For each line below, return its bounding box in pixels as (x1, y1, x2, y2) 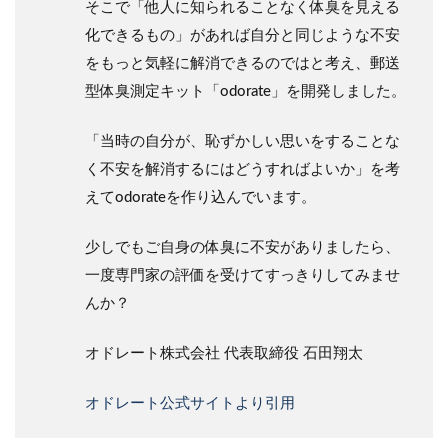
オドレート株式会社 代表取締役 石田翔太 (85, 345, 363, 361)
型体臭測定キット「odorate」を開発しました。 (85, 83, 406, 99)
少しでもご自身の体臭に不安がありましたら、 (85, 239, 400, 255)
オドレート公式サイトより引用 (85, 395, 295, 411)
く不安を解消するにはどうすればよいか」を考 (85, 161, 400, 177)
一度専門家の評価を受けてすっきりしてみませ (85, 267, 400, 283)
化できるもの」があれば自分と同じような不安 (85, 27, 400, 43)
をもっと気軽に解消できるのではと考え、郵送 (85, 55, 400, 71)
